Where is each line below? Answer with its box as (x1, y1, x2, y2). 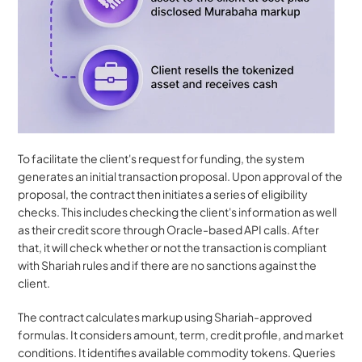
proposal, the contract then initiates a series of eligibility (18, 187, 309, 202)
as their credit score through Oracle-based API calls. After (18, 222, 320, 238)
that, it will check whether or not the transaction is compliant (18, 240, 327, 255)
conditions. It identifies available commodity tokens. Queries (18, 345, 336, 360)
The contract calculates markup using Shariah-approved (18, 309, 313, 325)
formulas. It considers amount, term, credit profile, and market (18, 327, 344, 343)
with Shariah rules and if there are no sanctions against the (18, 258, 318, 273)
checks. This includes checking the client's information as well (18, 204, 338, 220)
